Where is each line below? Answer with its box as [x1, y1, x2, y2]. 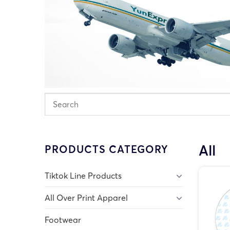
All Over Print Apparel [45, 192, 128, 203]
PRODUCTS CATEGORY [45, 142, 168, 156]
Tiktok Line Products [45, 170, 122, 181]
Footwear [45, 214, 81, 225]
